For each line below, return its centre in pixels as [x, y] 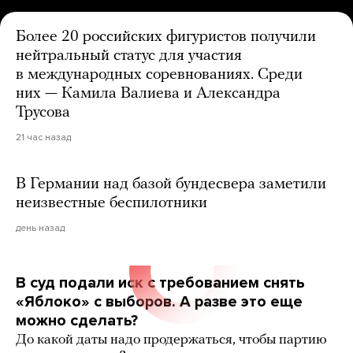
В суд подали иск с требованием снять [160, 282]
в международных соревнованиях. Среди [159, 74]
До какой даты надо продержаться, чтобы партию [171, 340]
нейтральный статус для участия [129, 56]
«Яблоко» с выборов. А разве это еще [159, 301]
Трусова [43, 112]
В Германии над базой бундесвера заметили [171, 184]
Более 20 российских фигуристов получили [166, 37]
